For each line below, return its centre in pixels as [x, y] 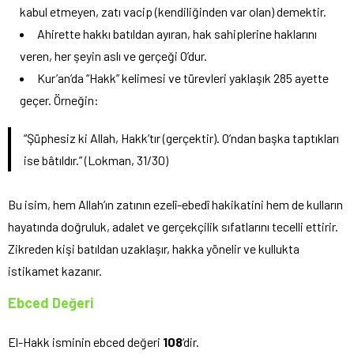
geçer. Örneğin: [59, 100]
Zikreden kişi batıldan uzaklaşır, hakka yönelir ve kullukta [154, 248]
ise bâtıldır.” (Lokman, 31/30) [96, 160]
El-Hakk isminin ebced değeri [85, 341]
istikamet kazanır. [55, 270]
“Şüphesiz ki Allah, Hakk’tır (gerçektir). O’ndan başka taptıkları [181, 137]
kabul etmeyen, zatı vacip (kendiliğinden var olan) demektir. [173, 11]
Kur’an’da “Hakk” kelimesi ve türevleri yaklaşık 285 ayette [183, 77]
